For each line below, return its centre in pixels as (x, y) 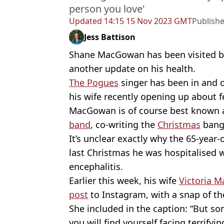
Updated (85, 21)
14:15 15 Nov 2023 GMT (147, 21)
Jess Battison (110, 37)
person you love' (107, 9)
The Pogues (94, 83)
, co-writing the (124, 125)
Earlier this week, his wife (124, 181)
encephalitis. (96, 167)
